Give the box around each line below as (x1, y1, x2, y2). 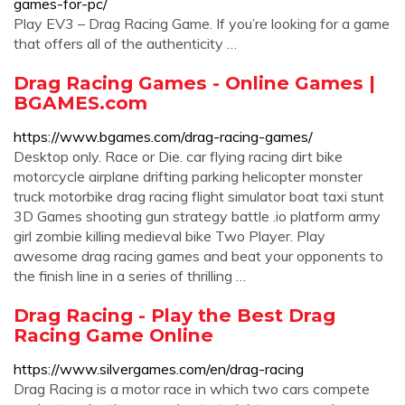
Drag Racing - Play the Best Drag (14, 304, 335, 326)
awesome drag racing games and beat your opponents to (14, 247, 383, 265)
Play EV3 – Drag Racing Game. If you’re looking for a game (14, 14, 390, 33)
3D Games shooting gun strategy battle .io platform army (14, 207, 381, 225)
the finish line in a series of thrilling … (14, 267, 246, 285)
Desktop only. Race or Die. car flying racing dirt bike (14, 147, 343, 165)
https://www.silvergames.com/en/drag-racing (14, 360, 304, 378)
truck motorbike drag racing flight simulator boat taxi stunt (14, 187, 384, 205)
